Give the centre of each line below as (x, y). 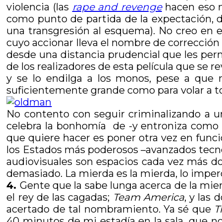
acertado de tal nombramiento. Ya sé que (111, 209)
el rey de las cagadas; (60, 197)
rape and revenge (117, 7)
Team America (148, 197)
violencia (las (39, 7)
